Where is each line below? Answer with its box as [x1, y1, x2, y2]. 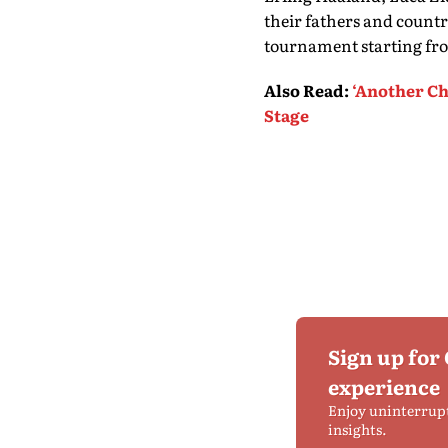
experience [328, 371, 440, 401]
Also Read [263, 78, 344, 102]
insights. [328, 419, 387, 439]
